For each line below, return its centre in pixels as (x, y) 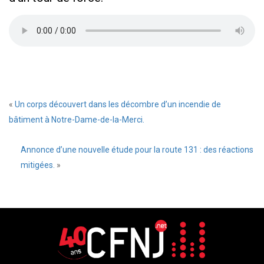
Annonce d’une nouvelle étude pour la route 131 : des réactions (137, 150)
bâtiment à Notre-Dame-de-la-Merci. (77, 120)
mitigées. (38, 165)
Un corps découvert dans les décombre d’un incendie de (118, 104)
